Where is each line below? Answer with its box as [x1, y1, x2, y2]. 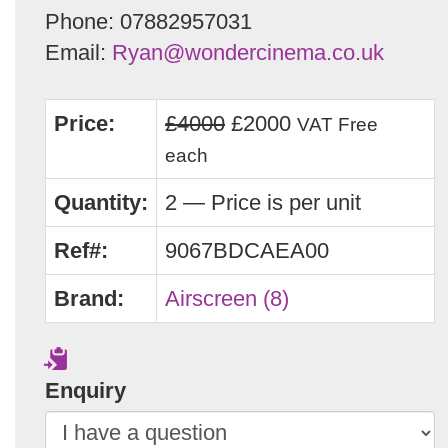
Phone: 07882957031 [45, 8, 252, 34]
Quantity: [54, 189, 148, 215]
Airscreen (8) [165, 285, 289, 311]
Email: [45, 39, 112, 65]
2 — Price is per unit [165, 189, 361, 215]
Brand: [54, 285, 124, 311]
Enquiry [45, 377, 126, 403]
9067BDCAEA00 [165, 237, 329, 263]
